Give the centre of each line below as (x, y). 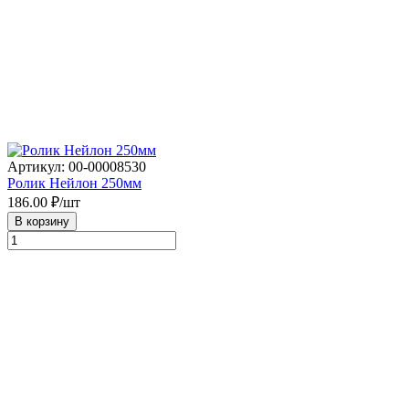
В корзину (42, 222)
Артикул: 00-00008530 (77, 167)
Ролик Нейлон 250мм (74, 184)
